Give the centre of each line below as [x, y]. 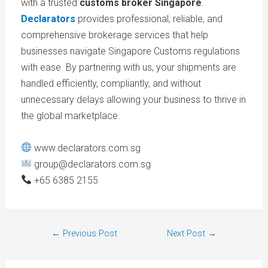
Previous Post [89, 233]
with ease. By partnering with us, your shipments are [128, 67]
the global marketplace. [70, 115]
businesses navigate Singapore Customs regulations [130, 51]
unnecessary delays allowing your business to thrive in [133, 99]
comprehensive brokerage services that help [114, 35]
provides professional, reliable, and [150, 19]
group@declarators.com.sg [91, 164]
